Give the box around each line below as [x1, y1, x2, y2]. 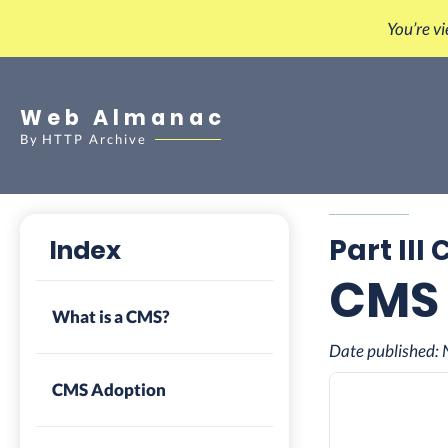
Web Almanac [20, 102, 226, 132]
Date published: [328, 340, 442, 361]
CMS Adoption [52, 379, 166, 400]
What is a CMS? [52, 306, 170, 327]
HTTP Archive [42, 130, 147, 147]
